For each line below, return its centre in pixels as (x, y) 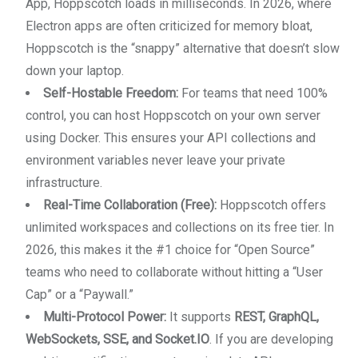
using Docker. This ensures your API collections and (171, 138)
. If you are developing (271, 339)
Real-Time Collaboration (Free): (130, 205)
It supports (200, 317)
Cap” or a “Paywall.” (80, 294)
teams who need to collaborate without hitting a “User (174, 272)
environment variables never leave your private (155, 160)
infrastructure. (64, 183)
